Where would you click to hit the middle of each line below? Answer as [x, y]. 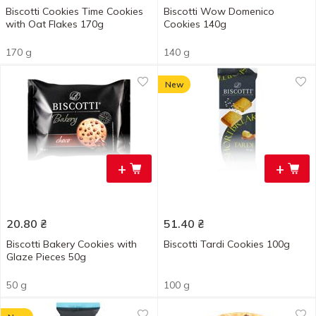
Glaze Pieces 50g [46, 257]
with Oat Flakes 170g [55, 24]
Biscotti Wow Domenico [219, 11]
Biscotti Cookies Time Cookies [74, 11]
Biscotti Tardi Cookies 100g [227, 244]
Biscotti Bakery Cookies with [72, 244]
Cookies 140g [195, 24]
